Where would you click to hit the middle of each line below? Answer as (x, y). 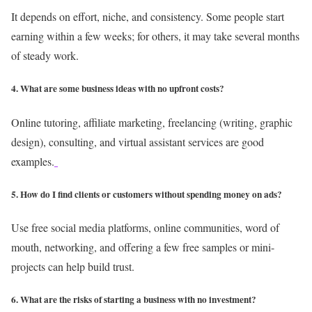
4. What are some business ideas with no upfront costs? (118, 89)
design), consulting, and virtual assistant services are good (138, 141)
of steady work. (47, 56)
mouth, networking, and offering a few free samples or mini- (143, 247)
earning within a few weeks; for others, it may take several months (155, 36)
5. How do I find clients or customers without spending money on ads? (147, 194)
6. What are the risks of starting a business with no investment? (134, 300)
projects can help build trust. (75, 266)
